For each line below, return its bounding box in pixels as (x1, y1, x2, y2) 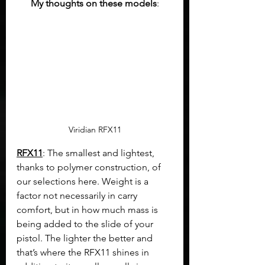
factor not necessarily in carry (17, 189, 140, 201)
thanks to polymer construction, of (17, 161, 163, 173)
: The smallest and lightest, (43, 147, 157, 159)
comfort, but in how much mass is (17, 203, 160, 215)
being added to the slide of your (17, 218, 156, 230)
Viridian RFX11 (68, 124, 121, 135)
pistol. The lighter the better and (17, 232, 155, 244)
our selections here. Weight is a (17, 175, 151, 187)
